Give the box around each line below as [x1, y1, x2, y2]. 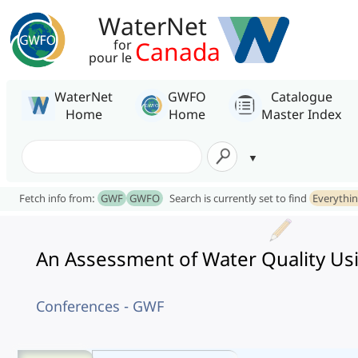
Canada [135, 35, 221, 68]
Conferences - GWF [36, 296, 164, 316]
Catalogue [270, 87, 332, 105]
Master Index [261, 105, 341, 123]
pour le [89, 49, 132, 66]
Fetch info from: [19, 191, 97, 205]
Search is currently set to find [169, 191, 309, 205]
